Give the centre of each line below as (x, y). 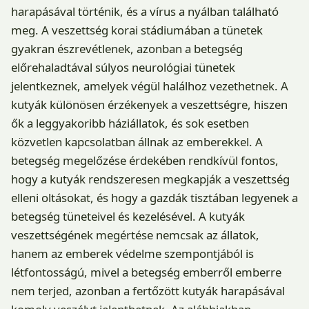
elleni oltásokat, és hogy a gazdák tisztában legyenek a (154, 197)
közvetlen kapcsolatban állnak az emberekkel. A (137, 141)
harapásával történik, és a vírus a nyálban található (145, 11)
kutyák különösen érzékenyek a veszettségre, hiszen (149, 104)
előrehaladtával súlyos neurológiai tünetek (123, 67)
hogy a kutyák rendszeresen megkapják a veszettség (150, 179)
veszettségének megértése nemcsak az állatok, (135, 235)
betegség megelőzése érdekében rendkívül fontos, (145, 160)
